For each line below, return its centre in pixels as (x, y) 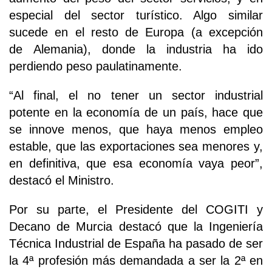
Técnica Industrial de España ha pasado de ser (136, 243)
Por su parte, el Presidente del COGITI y (136, 209)
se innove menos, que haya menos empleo (136, 129)
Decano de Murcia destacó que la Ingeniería (136, 226)
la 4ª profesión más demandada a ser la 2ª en (136, 260)
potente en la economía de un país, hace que (136, 112)
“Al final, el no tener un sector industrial (136, 95)
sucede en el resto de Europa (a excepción (136, 32)
